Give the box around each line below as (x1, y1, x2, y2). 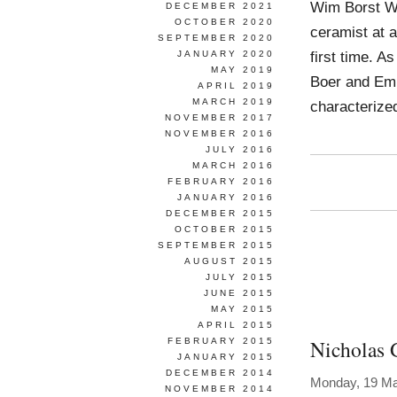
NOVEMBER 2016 (165, 128, 275, 138)
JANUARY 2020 (177, 49, 275, 58)
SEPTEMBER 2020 (158, 33, 275, 43)
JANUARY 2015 (177, 352, 275, 362)
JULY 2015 (206, 272, 275, 282)
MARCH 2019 (192, 97, 275, 106)
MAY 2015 (211, 304, 275, 314)
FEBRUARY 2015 (167, 336, 275, 346)
